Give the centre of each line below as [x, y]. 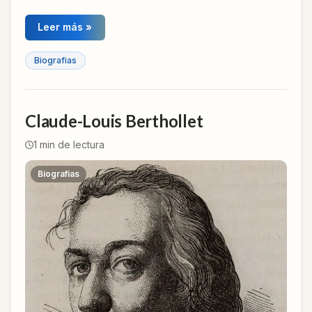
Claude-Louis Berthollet [114, 121]
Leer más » [65, 27]
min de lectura [71, 145]
